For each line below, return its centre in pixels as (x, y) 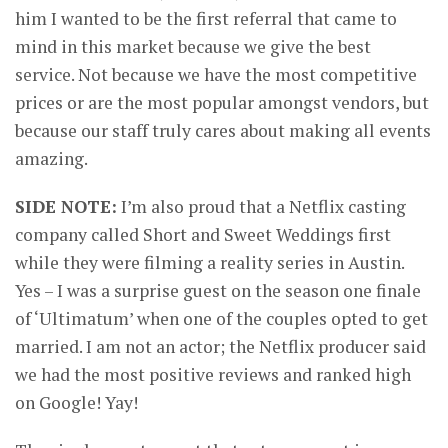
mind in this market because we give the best (193, 46)
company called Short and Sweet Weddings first (203, 234)
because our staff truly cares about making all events (223, 130)
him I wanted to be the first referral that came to (206, 18)
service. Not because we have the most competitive (216, 74)
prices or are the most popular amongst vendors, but (222, 102)
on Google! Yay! (76, 402)
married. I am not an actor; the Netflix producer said (220, 346)
